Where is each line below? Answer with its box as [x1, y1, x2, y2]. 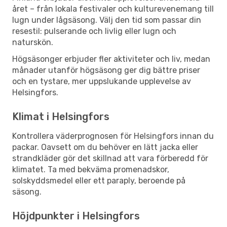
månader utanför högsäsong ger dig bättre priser [12, 65, 200, 75]
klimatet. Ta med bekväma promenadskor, [12, 164, 169, 174]
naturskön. [12, 37, 53, 47]
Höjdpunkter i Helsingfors [12, 209, 140, 222]
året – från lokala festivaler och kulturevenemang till [12, 4, 214, 14]
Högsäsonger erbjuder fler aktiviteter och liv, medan [12, 54, 210, 64]
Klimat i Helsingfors [12, 110, 109, 123]
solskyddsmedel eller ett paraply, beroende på [12, 175, 185, 185]
